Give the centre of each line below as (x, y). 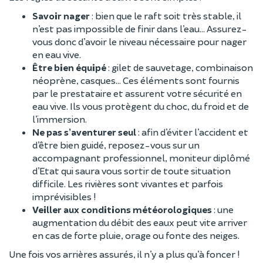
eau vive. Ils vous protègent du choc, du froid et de (141, 106)
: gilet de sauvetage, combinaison (180, 67)
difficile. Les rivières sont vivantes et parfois (128, 183)
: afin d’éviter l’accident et (192, 132)
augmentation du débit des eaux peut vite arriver (140, 222)
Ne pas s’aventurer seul (84, 132)
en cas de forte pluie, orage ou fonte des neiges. (136, 235)
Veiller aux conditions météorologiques (122, 209)
